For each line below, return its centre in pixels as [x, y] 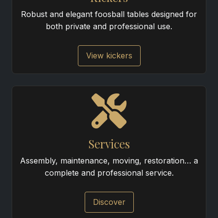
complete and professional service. [109, 173]
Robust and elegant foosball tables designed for [109, 14]
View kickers [109, 55]
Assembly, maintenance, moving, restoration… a [109, 161]
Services [109, 144]
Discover [109, 202]
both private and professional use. [109, 26]
